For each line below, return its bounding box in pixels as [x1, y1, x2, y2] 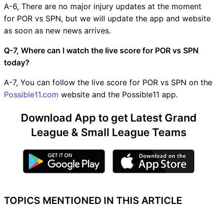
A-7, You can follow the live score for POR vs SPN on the [4, 77, 212, 87]
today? [4, 57, 30, 67]
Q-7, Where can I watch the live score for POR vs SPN [4, 45, 199, 55]
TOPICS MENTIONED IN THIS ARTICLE [4, 194, 182, 206]
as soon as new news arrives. [4, 25, 111, 35]
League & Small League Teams [31, 125, 186, 139]
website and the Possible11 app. [59, 89, 178, 99]
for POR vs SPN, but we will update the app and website [4, 13, 211, 23]
